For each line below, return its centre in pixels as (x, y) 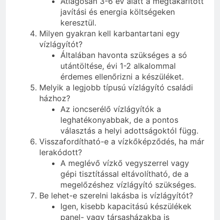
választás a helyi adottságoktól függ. (130, 130)
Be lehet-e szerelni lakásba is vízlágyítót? (116, 195)
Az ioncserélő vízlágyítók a (111, 109)
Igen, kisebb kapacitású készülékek (126, 206)
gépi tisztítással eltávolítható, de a (125, 174)
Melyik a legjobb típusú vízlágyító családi (116, 87)
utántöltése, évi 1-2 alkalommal (118, 66)
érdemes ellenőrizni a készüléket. (122, 76)
